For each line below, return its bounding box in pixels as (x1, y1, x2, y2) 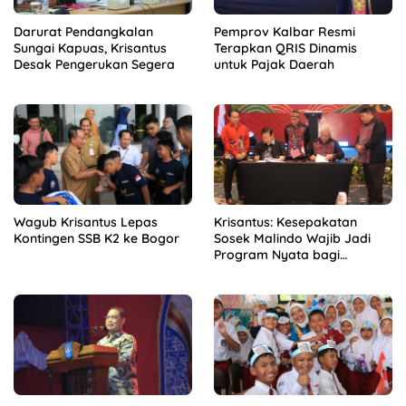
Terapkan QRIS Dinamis (214, 40, 357, 57)
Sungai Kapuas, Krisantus (14, 40, 167, 57)
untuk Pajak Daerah (214, 56, 334, 73)
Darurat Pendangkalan (14, 24, 153, 41)
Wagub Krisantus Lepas (14, 213, 158, 230)
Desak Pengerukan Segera (14, 56, 175, 73)
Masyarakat (214, 262, 288, 279)
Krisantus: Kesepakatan (214, 213, 357, 230)
